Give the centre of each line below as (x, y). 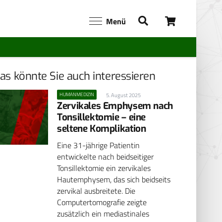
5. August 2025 (124, 95)
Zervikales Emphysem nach (115, 106)
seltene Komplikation (102, 128)
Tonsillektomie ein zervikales (104, 168)
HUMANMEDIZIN (77, 94)
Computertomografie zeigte (102, 202)
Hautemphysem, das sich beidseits (114, 180)
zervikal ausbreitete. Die (96, 191)
